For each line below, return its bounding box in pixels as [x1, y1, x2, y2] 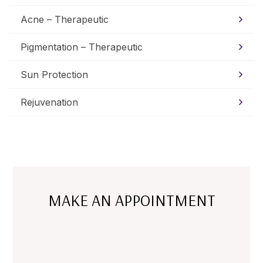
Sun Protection [21, 69, 88, 81]
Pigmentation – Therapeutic [21, 41, 143, 53]
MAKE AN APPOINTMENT [48, 190, 215, 211]
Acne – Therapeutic [21, 14, 109, 26]
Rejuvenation [21, 96, 78, 109]
